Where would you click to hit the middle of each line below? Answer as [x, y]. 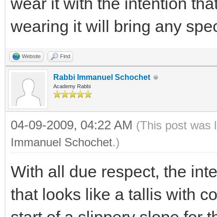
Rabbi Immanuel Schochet [102, 77]
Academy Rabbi [72, 86]
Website [31, 56]
